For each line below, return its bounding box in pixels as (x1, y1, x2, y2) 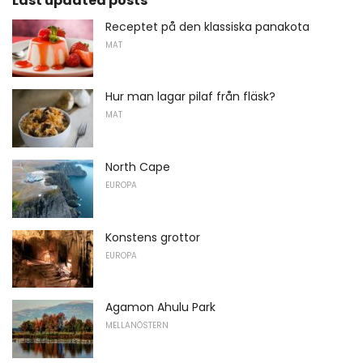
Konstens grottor (105, 228, 200, 246)
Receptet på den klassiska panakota (105, 18, 310, 35)
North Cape (105, 158, 170, 175)
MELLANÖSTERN (105, 319, 169, 332)
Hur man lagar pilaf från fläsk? (105, 88, 275, 105)
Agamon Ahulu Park (105, 299, 216, 316)
